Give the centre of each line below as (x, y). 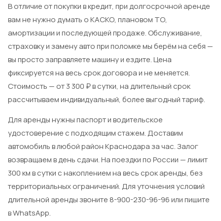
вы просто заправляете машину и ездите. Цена (90, 59)
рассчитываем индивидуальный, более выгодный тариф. (107, 99)
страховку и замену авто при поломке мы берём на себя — (110, 46)
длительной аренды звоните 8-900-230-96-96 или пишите (109, 199)
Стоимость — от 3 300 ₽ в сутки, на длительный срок (99, 86)
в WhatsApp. (29, 213)
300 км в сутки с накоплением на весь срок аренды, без (105, 173)
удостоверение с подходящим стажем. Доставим (95, 133)
